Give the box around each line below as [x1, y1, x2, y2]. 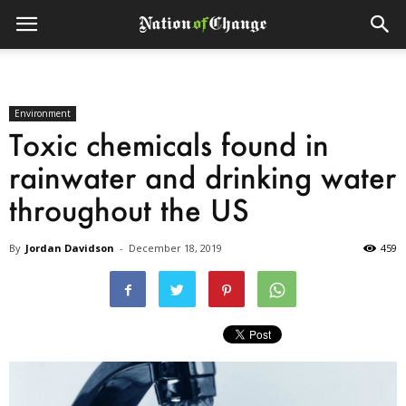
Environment [14, 107, 71, 121]
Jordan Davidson [25, 241, 114, 256]
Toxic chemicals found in [9, 126, 329, 164]
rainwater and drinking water [9, 159, 396, 197]
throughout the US [9, 191, 249, 229]
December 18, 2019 [129, 241, 222, 256]
